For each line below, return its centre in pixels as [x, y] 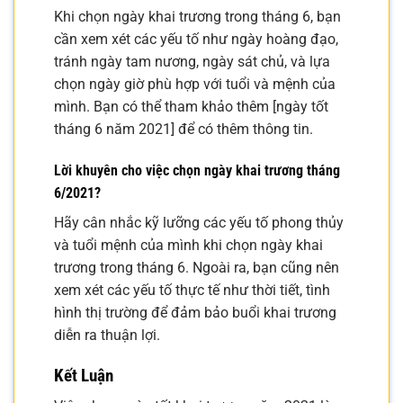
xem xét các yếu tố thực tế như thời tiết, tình [192, 290]
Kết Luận [84, 375]
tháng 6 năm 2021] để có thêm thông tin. [184, 130]
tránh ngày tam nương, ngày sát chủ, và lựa [192, 62]
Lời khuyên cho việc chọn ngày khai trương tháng [197, 170]
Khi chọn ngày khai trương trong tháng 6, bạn [197, 17]
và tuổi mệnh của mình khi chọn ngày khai [188, 245]
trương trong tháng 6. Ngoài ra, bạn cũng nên [197, 267]
